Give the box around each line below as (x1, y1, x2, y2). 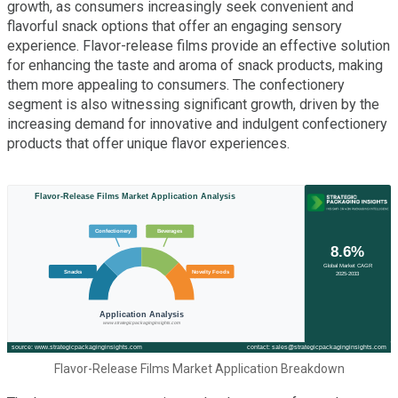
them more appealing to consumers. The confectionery (7, 76, 345, 93)
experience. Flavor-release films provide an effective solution (7, 37, 390, 54)
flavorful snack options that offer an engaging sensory (7, 18, 342, 35)
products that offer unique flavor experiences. (7, 135, 290, 152)
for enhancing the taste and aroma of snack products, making (7, 57, 383, 74)
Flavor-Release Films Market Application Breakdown (53, 362, 345, 376)
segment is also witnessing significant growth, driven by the (7, 96, 379, 113)
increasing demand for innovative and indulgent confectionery (7, 115, 387, 132)
